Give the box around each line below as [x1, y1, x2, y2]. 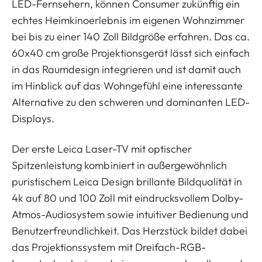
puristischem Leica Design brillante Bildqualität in [12, 174, 243, 188]
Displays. [12, 111, 55, 125]
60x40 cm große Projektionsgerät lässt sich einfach [12, 46, 250, 60]
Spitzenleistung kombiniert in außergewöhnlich [12, 158, 227, 172]
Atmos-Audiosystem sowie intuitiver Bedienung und [12, 207, 249, 221]
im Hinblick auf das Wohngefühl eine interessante [12, 78, 243, 92]
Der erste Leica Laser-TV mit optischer [12, 142, 192, 156]
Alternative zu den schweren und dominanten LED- [12, 95, 250, 109]
